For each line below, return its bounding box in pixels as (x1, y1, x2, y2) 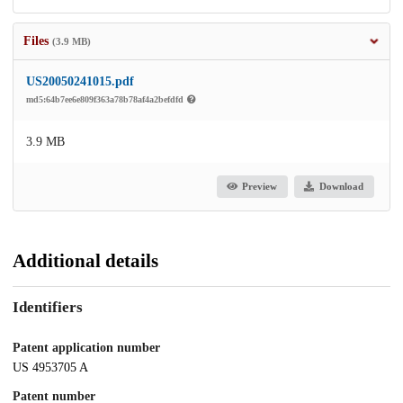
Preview (242, 181, 278, 193)
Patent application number (13, 341, 160, 355)
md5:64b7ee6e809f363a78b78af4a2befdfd (26, 94, 186, 104)
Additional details (13, 249, 158, 272)
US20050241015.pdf (26, 74, 134, 88)
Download (318, 181, 363, 193)
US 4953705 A (13, 361, 88, 375)
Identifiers (13, 299, 83, 317)
